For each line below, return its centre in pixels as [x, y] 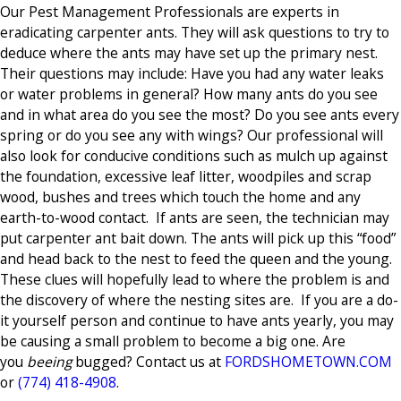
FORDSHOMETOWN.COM [308, 361]
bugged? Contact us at [148, 361]
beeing [49, 361]
